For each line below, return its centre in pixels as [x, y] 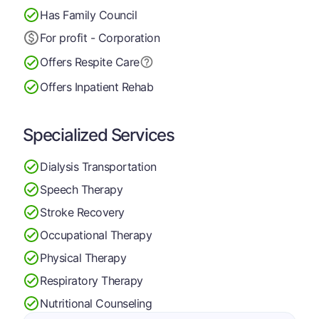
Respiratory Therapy [91, 280]
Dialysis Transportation [98, 166]
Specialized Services [99, 135]
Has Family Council [89, 15]
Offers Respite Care [90, 62]
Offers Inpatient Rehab [97, 87]
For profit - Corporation [100, 37]
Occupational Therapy [96, 235]
